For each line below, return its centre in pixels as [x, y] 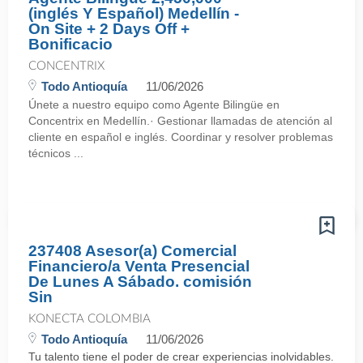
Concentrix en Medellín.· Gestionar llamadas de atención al [180, 121]
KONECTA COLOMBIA [90, 319]
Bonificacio [70, 44]
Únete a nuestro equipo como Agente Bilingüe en [154, 105]
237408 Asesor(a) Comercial [132, 251]
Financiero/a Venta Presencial [139, 266]
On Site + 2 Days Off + [109, 29]
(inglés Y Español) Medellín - [134, 13]
